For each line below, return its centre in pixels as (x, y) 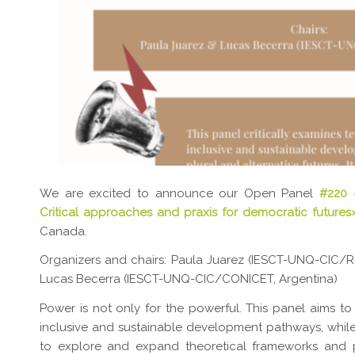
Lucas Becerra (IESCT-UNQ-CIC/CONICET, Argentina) (189, 279)
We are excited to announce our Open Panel (180, 193)
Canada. (63, 231)
